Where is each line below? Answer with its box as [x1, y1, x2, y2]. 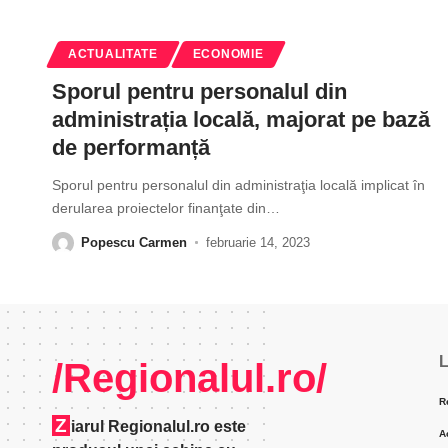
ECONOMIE [192, 47, 264, 60]
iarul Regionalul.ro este [71, 417, 246, 435]
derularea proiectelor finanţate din [52, 199, 266, 216]
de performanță [52, 134, 210, 160]
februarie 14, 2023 [205, 234, 310, 250]
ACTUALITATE [68, 47, 158, 60]
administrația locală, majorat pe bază [52, 106, 430, 132]
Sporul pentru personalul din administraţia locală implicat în [52, 176, 425, 193]
